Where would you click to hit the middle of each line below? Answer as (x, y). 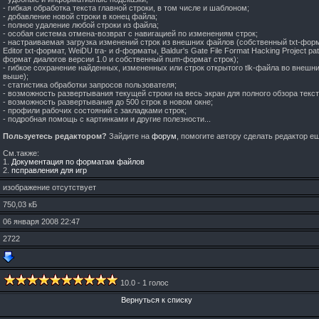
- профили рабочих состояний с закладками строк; (95, 110)
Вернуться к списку (157, 300)
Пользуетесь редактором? (55, 136)
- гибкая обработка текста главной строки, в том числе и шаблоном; (126, 8)
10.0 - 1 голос (143, 283)
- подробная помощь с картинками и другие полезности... (107, 119)
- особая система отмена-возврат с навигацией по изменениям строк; (130, 33)
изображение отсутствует (49, 187)
